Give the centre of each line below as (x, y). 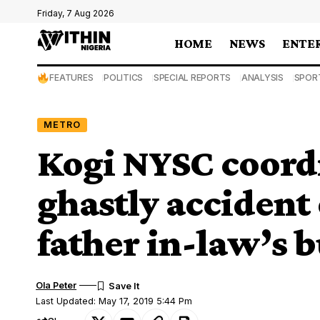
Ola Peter (56, 285)
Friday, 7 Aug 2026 (76, 13)
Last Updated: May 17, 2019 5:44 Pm (114, 301)
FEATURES (71, 77)
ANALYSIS (262, 77)
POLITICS (124, 77)
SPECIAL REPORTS (192, 77)
